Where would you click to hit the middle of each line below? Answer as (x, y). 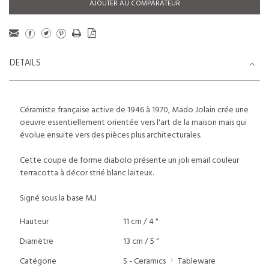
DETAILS (25, 63)
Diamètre (37, 242)
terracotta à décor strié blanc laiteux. (87, 173)
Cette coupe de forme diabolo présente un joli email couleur (129, 161)
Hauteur (34, 222)
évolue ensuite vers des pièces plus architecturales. (110, 135)
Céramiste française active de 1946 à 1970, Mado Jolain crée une (134, 110)
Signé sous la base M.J (58, 198)
